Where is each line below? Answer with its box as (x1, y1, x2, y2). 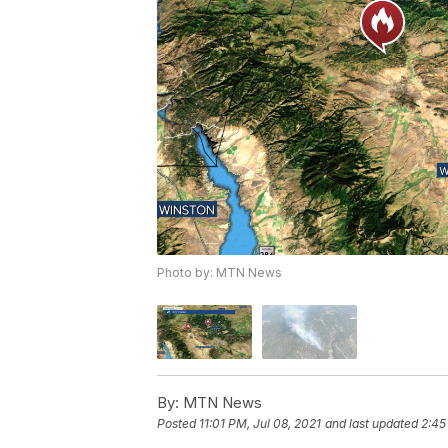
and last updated (325, 415, 418, 431)
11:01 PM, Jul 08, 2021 (199, 415, 321, 431)
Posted (157, 415, 199, 431)
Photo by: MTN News (157, 265, 282, 281)
